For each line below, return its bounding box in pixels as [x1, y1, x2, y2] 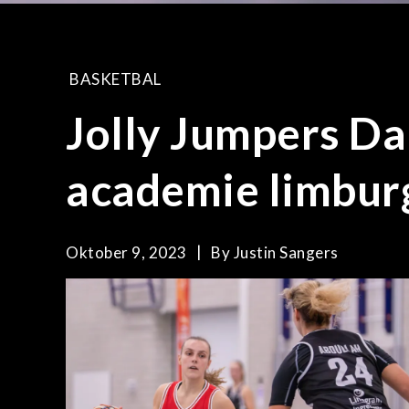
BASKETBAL [69, 69, 162, 89]
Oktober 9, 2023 [66, 243, 187, 262]
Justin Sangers [233, 243, 339, 262]
